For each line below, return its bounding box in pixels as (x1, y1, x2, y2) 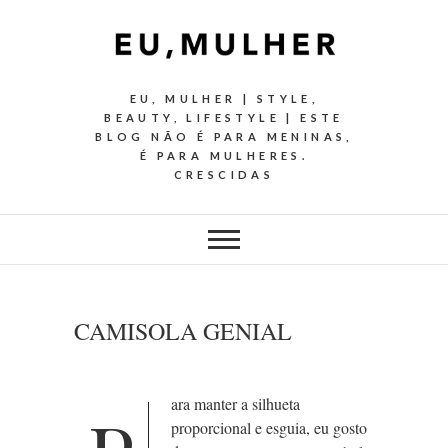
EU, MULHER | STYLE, (129, 92, 319, 106)
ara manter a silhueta (171, 393, 300, 415)
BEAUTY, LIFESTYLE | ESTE (104, 111, 344, 125)
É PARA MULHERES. (139, 149, 309, 163)
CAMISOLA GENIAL (74, 315, 292, 348)
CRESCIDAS (173, 168, 275, 182)
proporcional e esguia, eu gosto (171, 417, 367, 439)
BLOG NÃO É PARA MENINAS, (95, 130, 353, 144)
